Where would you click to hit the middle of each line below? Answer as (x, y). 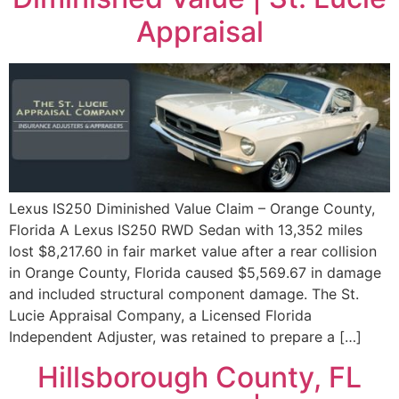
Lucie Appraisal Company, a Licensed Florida (160, 316)
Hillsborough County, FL (199, 377)
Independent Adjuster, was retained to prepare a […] (185, 337)
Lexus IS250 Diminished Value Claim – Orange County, (192, 209)
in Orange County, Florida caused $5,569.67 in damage (195, 273)
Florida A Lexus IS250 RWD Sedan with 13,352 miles (186, 230)
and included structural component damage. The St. (184, 294)
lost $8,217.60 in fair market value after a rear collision (193, 252)
